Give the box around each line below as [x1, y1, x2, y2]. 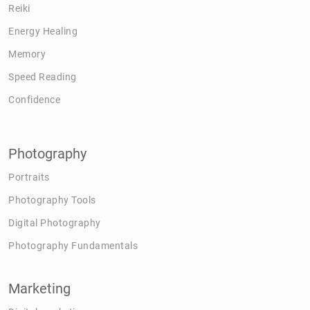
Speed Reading [8, 71, 77, 82]
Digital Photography [8, 217, 101, 228]
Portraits [8, 171, 50, 183]
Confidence [8, 93, 60, 105]
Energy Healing [8, 25, 77, 37]
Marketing [8, 280, 71, 297]
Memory [8, 48, 46, 60]
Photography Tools [8, 194, 96, 206]
